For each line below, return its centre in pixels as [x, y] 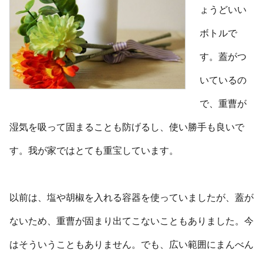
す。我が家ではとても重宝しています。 [94, 150]
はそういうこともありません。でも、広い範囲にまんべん [131, 244]
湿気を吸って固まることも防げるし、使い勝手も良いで [127, 127]
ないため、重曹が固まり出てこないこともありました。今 [131, 221]
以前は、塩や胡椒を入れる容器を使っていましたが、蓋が [131, 197]
